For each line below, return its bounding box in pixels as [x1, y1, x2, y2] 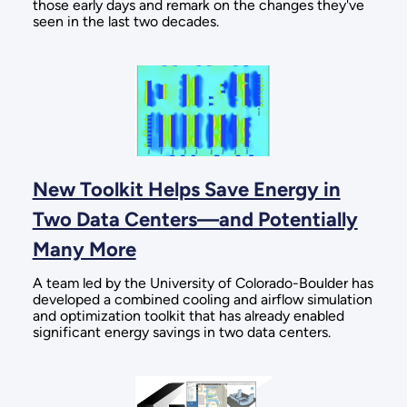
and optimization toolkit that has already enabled [32, 306, 344, 324]
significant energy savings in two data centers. [32, 323, 331, 341]
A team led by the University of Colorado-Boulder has [32, 273, 373, 292]
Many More [32, 236, 136, 262]
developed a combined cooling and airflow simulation [32, 290, 372, 308]
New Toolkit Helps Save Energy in [32, 176, 341, 202]
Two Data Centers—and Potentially [32, 206, 358, 232]
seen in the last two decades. [32, 12, 219, 30]
